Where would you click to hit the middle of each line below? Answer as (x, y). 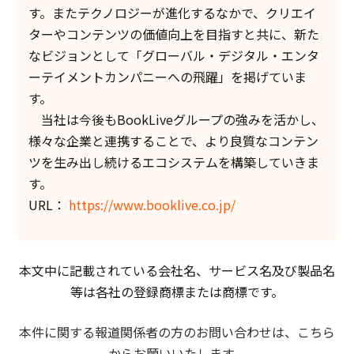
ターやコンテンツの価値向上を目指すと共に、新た (174, 34)
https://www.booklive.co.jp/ (152, 204)
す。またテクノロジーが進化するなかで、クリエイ (172, 12)
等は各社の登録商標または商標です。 (177, 291)
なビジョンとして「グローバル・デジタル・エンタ (174, 55)
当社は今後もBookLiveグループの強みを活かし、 (176, 119)
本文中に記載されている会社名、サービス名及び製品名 (177, 270)
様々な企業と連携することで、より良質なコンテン (173, 140)
